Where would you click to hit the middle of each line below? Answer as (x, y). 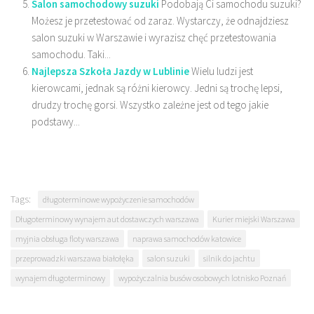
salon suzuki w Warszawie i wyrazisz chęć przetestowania (154, 37)
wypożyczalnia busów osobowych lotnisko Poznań (202, 278)
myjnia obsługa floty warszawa (67, 238)
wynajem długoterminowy (60, 278)
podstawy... (56, 121)
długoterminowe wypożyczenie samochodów (118, 199)
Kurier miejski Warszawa (254, 219)
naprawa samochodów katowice (187, 238)
